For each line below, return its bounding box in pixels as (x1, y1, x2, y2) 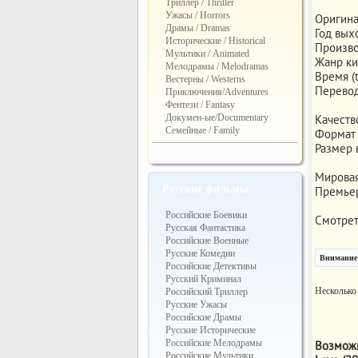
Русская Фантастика (165, 223, 245, 233)
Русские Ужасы (165, 300, 227, 309)
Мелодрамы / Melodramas (165, 62, 268, 71)
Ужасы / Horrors (165, 10, 230, 20)
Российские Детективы (165, 261, 257, 271)
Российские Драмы (165, 312, 241, 322)
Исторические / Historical (165, 36, 265, 46)
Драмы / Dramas (165, 23, 230, 33)
